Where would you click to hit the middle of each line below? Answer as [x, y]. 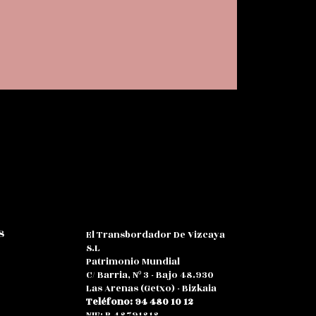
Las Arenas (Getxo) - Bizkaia [151, 289]
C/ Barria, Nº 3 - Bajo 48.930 [150, 275]
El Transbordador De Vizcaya [156, 235]
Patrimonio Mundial [133, 262]
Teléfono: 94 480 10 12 [140, 302]
